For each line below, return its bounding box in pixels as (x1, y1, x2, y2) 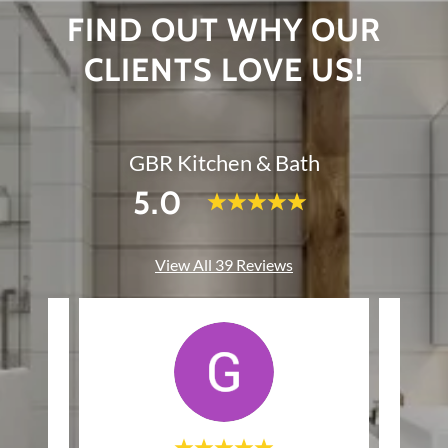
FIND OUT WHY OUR (67, 10, 381, 50)
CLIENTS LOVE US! (84, 50, 364, 90)
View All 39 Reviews (155, 255, 293, 275)
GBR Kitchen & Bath (128, 149, 320, 177)
